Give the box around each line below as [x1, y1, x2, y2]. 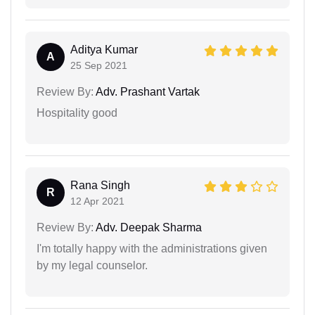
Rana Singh [70, 179, 130, 191]
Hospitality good [37, 106, 117, 119]
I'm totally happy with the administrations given [37, 242, 267, 255]
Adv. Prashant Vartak [94, 85, 200, 98]
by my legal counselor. [37, 259, 148, 271]
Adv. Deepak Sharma [94, 221, 202, 233]
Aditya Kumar [70, 43, 138, 56]
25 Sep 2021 [70, 59, 127, 71]
